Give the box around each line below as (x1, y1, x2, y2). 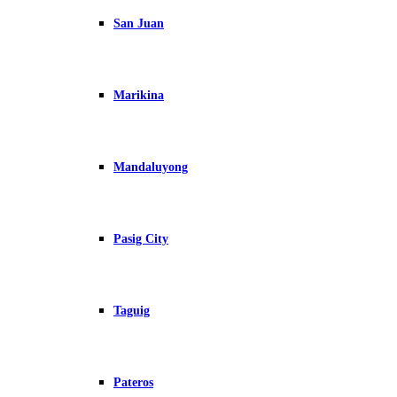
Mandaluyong (113, 160, 188, 174)
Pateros (113, 376, 153, 389)
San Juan (113, 17, 164, 30)
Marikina (113, 89, 164, 102)
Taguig (113, 304, 150, 317)
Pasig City (113, 232, 168, 245)
